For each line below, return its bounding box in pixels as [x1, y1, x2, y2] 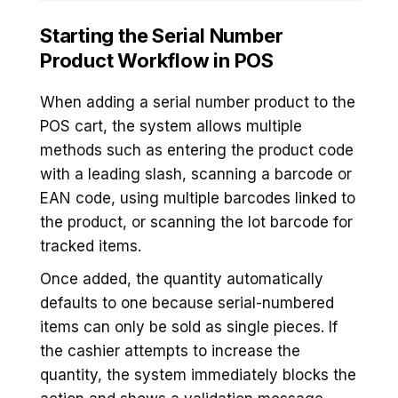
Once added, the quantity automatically [40, 269, 323, 288]
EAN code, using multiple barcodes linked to [40, 188, 355, 207]
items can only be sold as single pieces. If [40, 317, 338, 336]
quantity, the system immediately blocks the [40, 365, 356, 384]
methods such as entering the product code [40, 140, 354, 159]
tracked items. [40, 236, 141, 255]
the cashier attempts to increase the [40, 341, 300, 360]
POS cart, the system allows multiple [40, 116, 302, 135]
